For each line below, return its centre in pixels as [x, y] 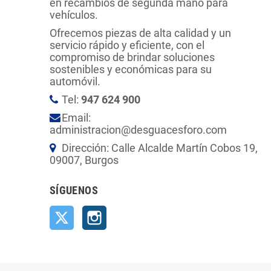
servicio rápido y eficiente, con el [127, 45]
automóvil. [75, 81]
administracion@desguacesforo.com [138, 129]
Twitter [91, 211]
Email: [76, 117]
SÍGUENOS [74, 190]
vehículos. [74, 15]
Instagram [131, 211]
